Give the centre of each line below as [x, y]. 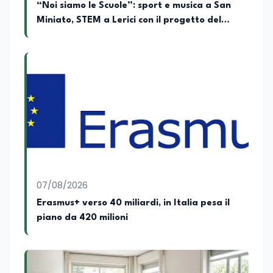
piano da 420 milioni [82, 218]
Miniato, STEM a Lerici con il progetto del [129, 20]
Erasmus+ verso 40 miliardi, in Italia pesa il [133, 203]
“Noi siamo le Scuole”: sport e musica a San [134, 6]
